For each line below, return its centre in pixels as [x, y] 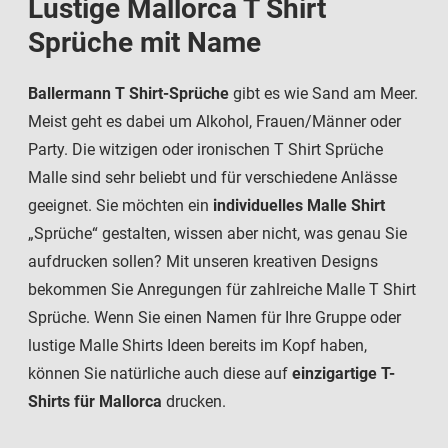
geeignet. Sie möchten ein [120, 206]
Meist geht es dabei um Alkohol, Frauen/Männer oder [214, 122]
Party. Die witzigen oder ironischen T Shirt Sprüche [205, 150]
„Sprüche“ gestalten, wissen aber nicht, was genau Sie [217, 234]
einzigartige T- [343, 374]
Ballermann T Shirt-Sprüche [128, 94]
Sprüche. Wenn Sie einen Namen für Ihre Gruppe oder [214, 318]
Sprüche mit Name [144, 43]
